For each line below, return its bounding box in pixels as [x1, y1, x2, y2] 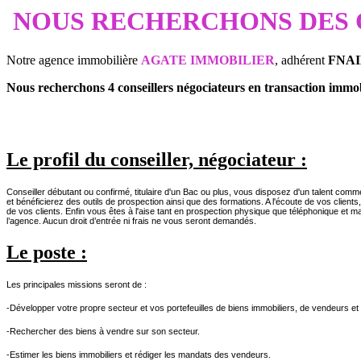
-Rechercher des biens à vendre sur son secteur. [6, 326, 200, 336]
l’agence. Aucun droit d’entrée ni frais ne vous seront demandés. [6, 216, 256, 226]
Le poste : [6, 242, 87, 263]
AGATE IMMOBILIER [141, 53, 275, 68]
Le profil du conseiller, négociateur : [6, 149, 307, 171]
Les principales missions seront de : [6, 279, 149, 289]
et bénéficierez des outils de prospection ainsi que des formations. [6, 197, 265, 207]
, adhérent [275, 53, 328, 68]
